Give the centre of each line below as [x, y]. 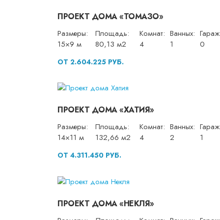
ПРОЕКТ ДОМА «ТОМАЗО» [110, 16]
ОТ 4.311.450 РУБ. [89, 155]
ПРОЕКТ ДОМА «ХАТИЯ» [106, 110]
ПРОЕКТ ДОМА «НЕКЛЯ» [106, 203]
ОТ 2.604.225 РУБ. [91, 62]
